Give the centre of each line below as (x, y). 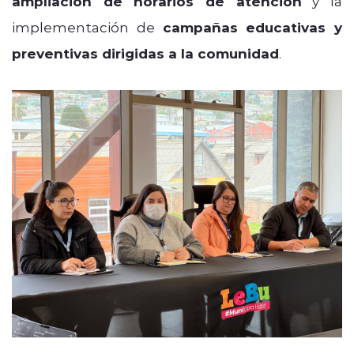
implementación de (87, 26)
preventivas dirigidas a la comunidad (145, 53)
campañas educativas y (252, 27)
